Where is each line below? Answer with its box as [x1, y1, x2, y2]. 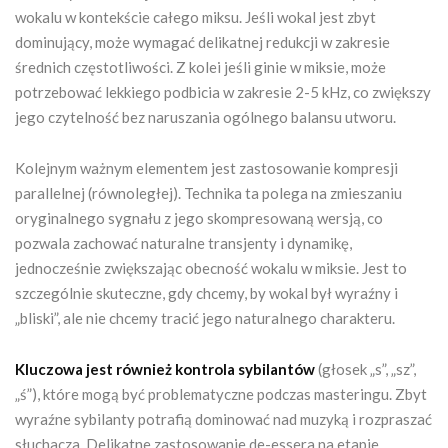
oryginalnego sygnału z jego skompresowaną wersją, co [15, 208, 383, 227]
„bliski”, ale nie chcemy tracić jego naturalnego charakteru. [15, 308, 395, 327]
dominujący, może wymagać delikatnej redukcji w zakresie [15, 32, 390, 51]
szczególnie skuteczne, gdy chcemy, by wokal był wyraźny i [15, 283, 398, 302]
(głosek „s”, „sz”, [315, 359, 416, 378]
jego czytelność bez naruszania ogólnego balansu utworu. [15, 107, 396, 126]
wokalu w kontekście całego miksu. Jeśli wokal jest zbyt [15, 7, 376, 26]
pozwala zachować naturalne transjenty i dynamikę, [15, 233, 352, 252]
